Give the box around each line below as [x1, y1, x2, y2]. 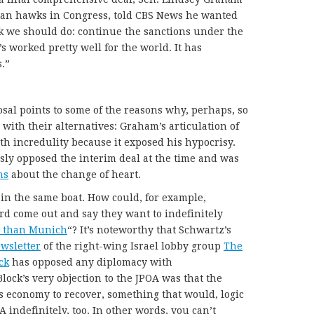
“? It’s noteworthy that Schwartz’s [67, 224, 231, 235]
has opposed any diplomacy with [12, 256, 172, 268]
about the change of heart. [11, 168, 141, 180]
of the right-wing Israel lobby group [43, 240, 224, 252]
